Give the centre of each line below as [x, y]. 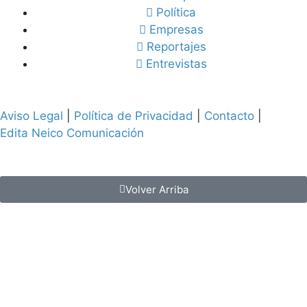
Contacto [229, 115]
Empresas [176, 30]
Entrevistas [176, 64]
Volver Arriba [157, 190]
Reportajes [176, 47]
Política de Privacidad [134, 115]
